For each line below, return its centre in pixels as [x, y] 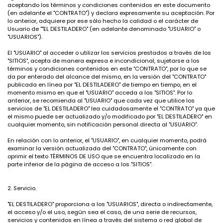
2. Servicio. [22, 188]
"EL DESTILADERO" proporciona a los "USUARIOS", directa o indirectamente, [110, 204]
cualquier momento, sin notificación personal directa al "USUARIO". [103, 124]
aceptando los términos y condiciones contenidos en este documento [109, 5]
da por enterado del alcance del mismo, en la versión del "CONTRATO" [107, 77]
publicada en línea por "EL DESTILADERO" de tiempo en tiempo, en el [102, 85]
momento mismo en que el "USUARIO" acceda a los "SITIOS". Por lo [100, 93]
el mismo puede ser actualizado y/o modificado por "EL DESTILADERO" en [110, 116]
